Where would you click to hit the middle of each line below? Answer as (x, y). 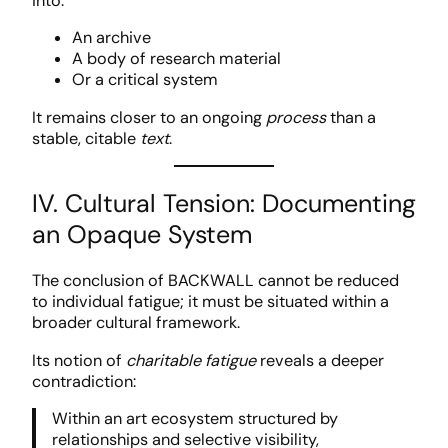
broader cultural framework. (136, 323)
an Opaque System (142, 234)
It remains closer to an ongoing (149, 117)
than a (351, 117)
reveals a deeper (320, 360)
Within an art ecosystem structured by (195, 418)
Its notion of (79, 360)
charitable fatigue (191, 360)
